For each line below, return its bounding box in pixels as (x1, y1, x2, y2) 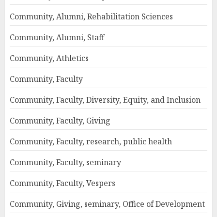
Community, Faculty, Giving (10, 115, 110, 126)
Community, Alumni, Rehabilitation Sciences (10, 11, 173, 22)
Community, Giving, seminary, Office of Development (10, 199, 205, 210)
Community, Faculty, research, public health (10, 136, 172, 147)
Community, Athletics (10, 53, 89, 64)
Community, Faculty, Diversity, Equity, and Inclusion (10, 94, 201, 106)
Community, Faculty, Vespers (10, 178, 115, 189)
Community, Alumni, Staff (10, 32, 104, 43)
